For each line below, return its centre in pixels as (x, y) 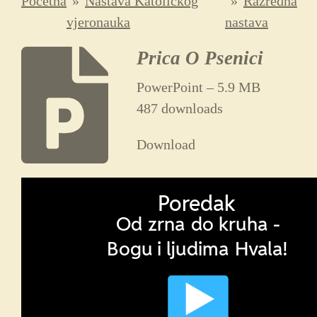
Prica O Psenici (200, 58)
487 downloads (180, 109)
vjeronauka (98, 22)
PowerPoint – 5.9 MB (199, 87)
